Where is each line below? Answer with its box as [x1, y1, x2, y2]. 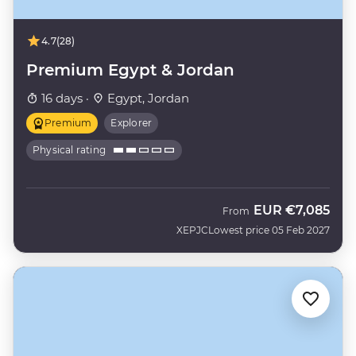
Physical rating [33, 144, 106, 157]
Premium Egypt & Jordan [26, 60, 234, 80]
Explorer [110, 117, 153, 130]
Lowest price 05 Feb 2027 [208, 224, 330, 237]
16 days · [38, 91, 92, 106]
